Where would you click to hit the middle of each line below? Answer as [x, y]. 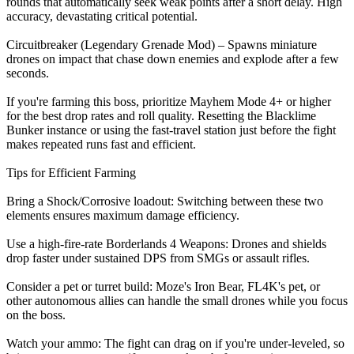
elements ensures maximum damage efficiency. [123, 216]
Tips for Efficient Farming [71, 173]
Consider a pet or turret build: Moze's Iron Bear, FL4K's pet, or [163, 287]
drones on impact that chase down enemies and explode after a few [173, 59]
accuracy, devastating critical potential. [102, 17]
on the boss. [36, 315]
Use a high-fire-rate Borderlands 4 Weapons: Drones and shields [166, 244]
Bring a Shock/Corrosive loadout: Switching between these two [165, 201]
